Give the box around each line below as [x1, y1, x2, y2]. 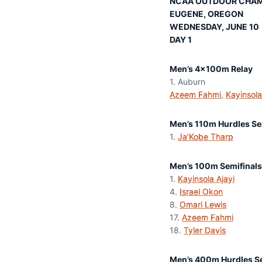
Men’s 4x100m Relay [170, 64, 253, 74]
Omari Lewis [180, 199, 226, 209]
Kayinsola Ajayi [178, 174, 235, 184]
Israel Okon [180, 187, 223, 196]
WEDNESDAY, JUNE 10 [170, 22, 259, 32]
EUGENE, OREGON [170, 9, 243, 19]
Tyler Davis [184, 225, 226, 235]
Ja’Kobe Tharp [178, 132, 233, 142]
